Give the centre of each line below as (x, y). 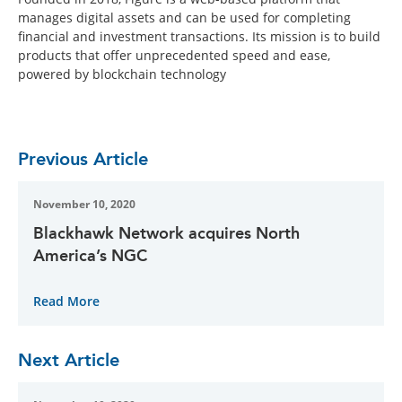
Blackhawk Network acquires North (166, 233)
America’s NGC (90, 255)
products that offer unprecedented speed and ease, (174, 55)
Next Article (69, 359)
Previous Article (83, 158)
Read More (66, 301)
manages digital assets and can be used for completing (184, 17)
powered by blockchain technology (122, 74)
